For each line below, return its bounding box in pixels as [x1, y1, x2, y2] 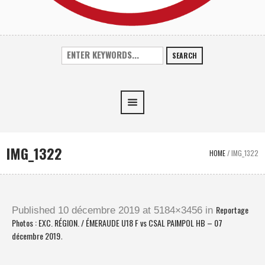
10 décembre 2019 [58, 204, 140, 216]
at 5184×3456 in [140, 204, 216, 216]
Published [12, 204, 58, 216]
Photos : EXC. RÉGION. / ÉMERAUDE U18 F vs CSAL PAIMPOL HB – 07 [12, 216, 222, 229]
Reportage [216, 203, 248, 216]
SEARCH [172, 50, 198, 60]
